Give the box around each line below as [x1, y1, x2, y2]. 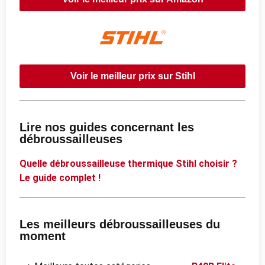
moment [20, 230, 66, 243]
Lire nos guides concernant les [20, 121, 194, 134]
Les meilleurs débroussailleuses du [20, 218, 220, 231]
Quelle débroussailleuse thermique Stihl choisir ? [20, 158, 237, 170]
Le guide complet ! [20, 172, 101, 184]
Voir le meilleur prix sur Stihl [70, 70, 195, 81]
